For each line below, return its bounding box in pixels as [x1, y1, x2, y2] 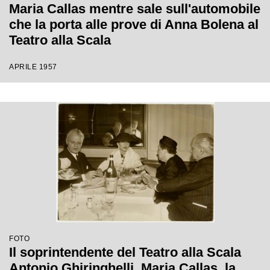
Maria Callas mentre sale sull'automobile [9, 1, 260, 16]
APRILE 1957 [9, 63, 57, 71]
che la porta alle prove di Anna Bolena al [9, 17, 259, 32]
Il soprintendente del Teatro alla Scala [9, 245, 241, 260]
